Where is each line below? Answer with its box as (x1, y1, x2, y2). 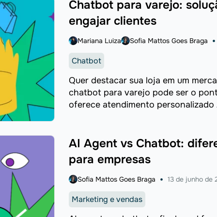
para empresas (68, 152, 151, 167)
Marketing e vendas (71, 194, 142, 204)
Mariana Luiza (77, 36, 121, 45)
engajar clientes (68, 13, 156, 28)
